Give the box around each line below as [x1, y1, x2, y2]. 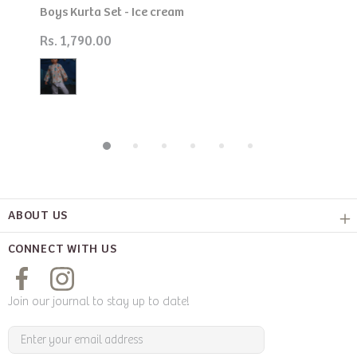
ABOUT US [8, 208, 68, 222]
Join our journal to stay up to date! [8, 295, 190, 309]
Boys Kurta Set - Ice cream [40, 5, 184, 19]
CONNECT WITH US [8, 241, 117, 256]
